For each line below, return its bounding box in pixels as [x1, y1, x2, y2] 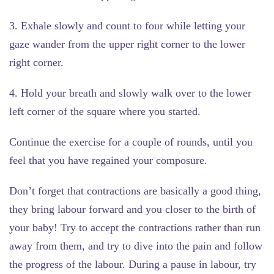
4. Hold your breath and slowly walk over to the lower [9, 86, 251, 99]
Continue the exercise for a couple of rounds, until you [9, 135, 253, 148]
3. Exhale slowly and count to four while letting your [9, 19, 245, 32]
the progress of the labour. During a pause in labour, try [9, 257, 256, 270]
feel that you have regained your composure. [9, 154, 207, 166]
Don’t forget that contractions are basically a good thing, [9, 184, 261, 197]
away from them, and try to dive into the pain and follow [9, 239, 262, 252]
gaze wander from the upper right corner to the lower [9, 37, 245, 50]
